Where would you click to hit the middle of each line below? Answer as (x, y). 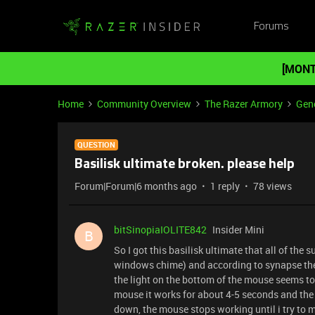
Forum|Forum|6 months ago (136, 186)
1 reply (225, 186)
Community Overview (144, 104)
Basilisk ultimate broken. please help (185, 165)
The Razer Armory (244, 104)
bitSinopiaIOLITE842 (160, 230)
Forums (271, 26)
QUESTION (96, 144)
